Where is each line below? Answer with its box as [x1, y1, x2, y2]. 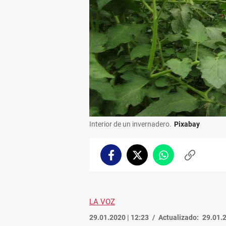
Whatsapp [162, 155, 198, 163]
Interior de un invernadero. [89, 120, 172, 128]
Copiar [189, 155, 212, 163]
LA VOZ [89, 197, 115, 206]
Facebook [110, 155, 142, 163]
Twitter [136, 155, 162, 163]
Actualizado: [158, 213, 199, 221]
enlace [189, 165, 211, 174]
